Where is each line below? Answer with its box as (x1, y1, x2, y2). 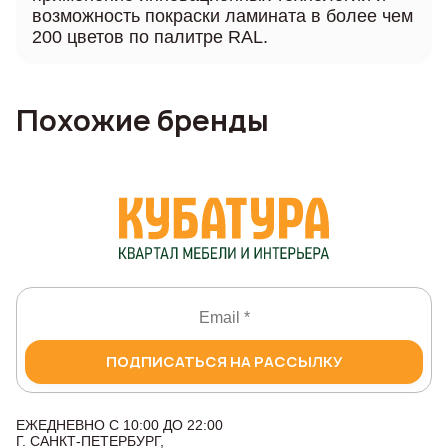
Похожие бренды (16, 100, 269, 140)
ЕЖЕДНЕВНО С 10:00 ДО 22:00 (16, 417, 223, 434)
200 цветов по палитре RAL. (32, 26, 268, 47)
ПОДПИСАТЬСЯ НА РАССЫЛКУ (105, 352, 343, 372)
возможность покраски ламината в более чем (32, 5, 413, 26)
